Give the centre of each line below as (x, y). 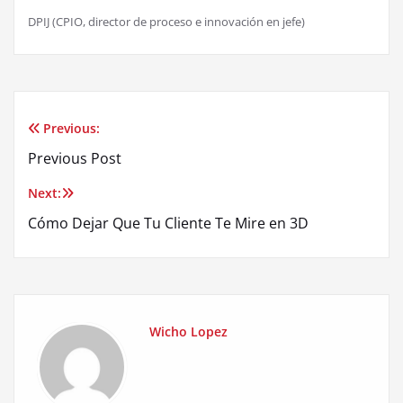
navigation (86, 175)
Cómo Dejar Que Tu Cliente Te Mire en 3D (168, 223)
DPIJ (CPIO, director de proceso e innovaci (139, 22)
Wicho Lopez (188, 331)
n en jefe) (281, 22)
